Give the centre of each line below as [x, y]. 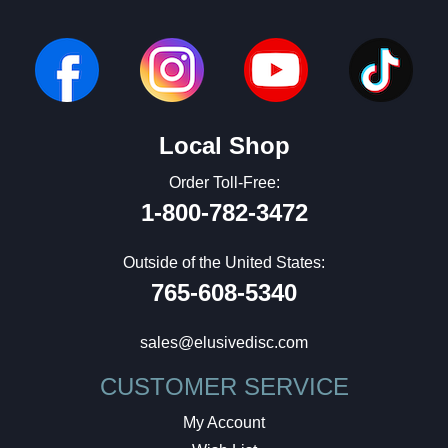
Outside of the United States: [224, 263]
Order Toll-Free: [224, 183]
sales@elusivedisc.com [224, 343]
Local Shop [224, 146]
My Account [224, 423]
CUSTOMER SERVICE [224, 387]
